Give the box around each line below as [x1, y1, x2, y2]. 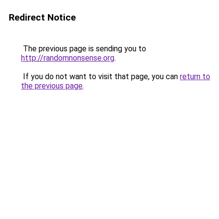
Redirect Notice [9, 12, 76, 23]
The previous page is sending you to [21, 44, 146, 53]
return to [180, 72, 210, 81]
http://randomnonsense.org [21, 53, 114, 63]
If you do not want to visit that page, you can [21, 72, 180, 81]
